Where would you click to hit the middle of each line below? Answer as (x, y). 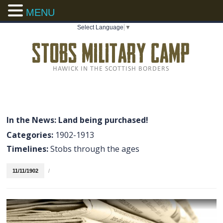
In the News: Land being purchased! (78, 120)
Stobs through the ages (95, 149)
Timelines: (29, 149)
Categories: (31, 135)
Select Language (100, 27)
